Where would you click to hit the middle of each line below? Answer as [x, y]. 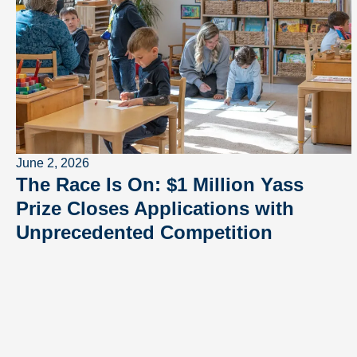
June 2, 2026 [53, 163]
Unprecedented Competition [144, 232]
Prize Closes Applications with [155, 208]
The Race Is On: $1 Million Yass [160, 184]
